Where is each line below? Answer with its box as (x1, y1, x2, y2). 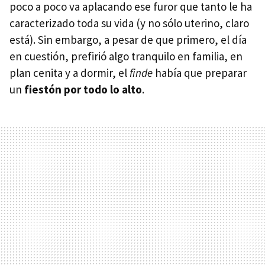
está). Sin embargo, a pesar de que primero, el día (9, 33, 247, 47)
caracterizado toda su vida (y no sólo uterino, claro (9, 16, 249, 31)
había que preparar (153, 66, 247, 80)
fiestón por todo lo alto (24, 82, 142, 97)
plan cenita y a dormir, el (9, 66, 127, 80)
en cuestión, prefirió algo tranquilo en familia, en (9, 49, 243, 64)
